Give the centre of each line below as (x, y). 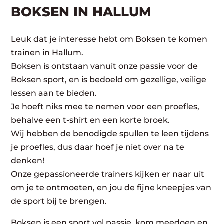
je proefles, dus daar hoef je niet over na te (98, 147)
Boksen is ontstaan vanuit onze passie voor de (105, 66)
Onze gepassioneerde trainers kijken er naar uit (108, 174)
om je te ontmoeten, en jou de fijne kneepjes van (111, 188)
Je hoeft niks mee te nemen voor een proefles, (105, 107)
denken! (28, 161)
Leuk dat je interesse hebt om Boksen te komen (109, 39)
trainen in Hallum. (47, 53)
